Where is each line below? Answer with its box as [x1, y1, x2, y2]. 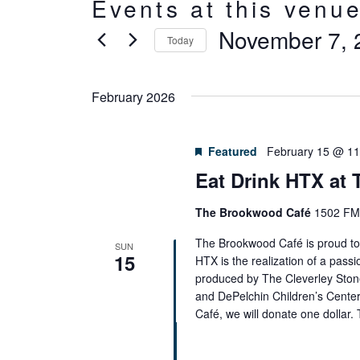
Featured [208, 143, 258, 159]
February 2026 [92, 88, 175, 106]
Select [218, 58, 267, 80]
